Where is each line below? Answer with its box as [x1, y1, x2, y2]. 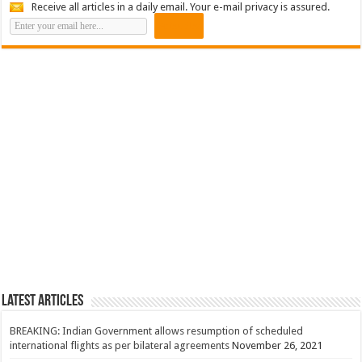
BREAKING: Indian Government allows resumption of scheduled [10, 324, 304, 337]
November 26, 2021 [232, 339, 323, 351]
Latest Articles [2, 293, 84, 309]
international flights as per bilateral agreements [10, 339, 230, 351]
